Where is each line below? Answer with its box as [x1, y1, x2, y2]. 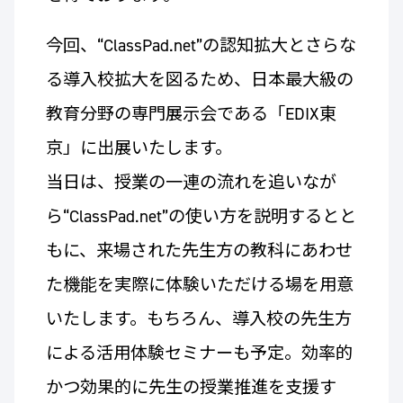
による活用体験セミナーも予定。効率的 [45, 342, 353, 365]
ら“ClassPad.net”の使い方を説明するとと [45, 205, 356, 228]
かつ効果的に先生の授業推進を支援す [45, 376, 336, 399]
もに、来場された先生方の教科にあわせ [45, 239, 353, 263]
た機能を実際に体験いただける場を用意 [45, 273, 354, 297]
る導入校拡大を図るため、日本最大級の [45, 68, 354, 92]
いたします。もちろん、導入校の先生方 [45, 308, 352, 331]
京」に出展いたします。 [45, 137, 232, 160]
